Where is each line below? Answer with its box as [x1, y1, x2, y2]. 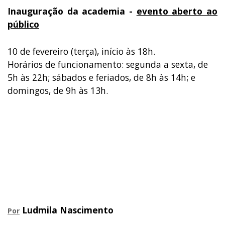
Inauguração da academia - [8, 5, 137, 17]
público [8, 18, 39, 30]
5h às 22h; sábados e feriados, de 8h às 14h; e [8, 71, 195, 83]
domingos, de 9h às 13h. [8, 84, 108, 96]
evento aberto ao [136, 5, 218, 17]
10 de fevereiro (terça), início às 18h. [8, 45, 155, 57]
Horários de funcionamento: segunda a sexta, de [8, 58, 208, 70]
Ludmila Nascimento [20, 203, 114, 216]
